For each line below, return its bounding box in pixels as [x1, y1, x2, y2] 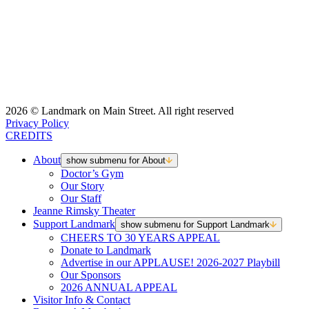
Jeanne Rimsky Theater [33, 205, 135, 217]
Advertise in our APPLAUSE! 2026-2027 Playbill [61, 257, 280, 269]
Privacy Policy [6, 117, 69, 130]
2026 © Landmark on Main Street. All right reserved [6, 105, 234, 117]
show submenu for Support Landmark [121, 219, 270, 230]
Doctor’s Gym [61, 168, 123, 180]
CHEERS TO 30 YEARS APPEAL [61, 232, 220, 244]
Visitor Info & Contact [33, 294, 130, 306]
